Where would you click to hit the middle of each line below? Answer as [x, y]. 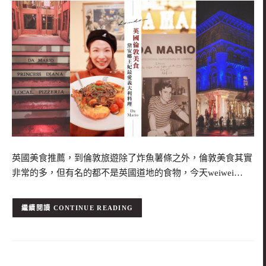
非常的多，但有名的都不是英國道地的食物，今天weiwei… [127, 173]
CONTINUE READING [93, 208]
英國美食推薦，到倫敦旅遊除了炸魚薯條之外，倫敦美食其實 [132, 158]
